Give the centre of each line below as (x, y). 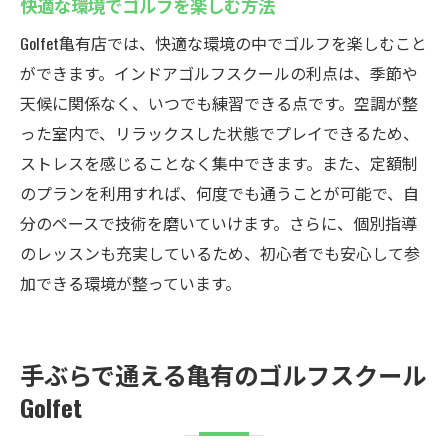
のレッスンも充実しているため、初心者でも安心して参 (220, 253)
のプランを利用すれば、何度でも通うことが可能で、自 (219, 193)
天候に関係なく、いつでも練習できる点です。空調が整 (219, 103)
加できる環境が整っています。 (130, 283)
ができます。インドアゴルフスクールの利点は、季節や (219, 73)
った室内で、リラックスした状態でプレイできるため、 (219, 133)
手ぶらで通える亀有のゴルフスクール (223, 374)
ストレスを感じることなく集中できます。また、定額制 (219, 163)
